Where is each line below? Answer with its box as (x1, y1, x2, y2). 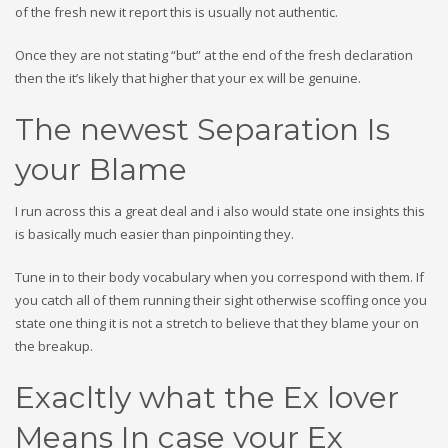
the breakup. (15, 337, 93, 355)
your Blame (15, 151, 187, 188)
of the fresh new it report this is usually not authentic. (15, 3, 338, 21)
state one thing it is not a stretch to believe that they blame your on (15, 314, 419, 332)
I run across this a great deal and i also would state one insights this (15, 202, 425, 220)
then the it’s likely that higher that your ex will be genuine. (15, 69, 361, 87)
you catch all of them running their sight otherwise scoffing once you (15, 291, 427, 309)
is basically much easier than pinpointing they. (15, 225, 294, 243)
